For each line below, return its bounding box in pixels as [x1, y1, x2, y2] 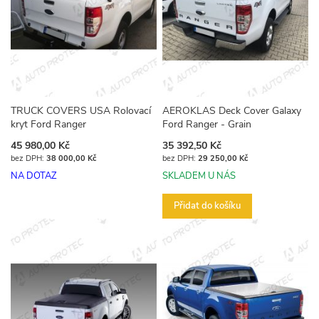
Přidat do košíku [174, 199, 241, 213]
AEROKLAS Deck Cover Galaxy [162, 104, 302, 118]
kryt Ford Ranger [11, 117, 86, 132]
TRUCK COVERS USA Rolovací [11, 104, 151, 118]
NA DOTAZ [11, 169, 57, 183]
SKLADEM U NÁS [162, 169, 236, 183]
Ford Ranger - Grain [162, 117, 252, 132]
